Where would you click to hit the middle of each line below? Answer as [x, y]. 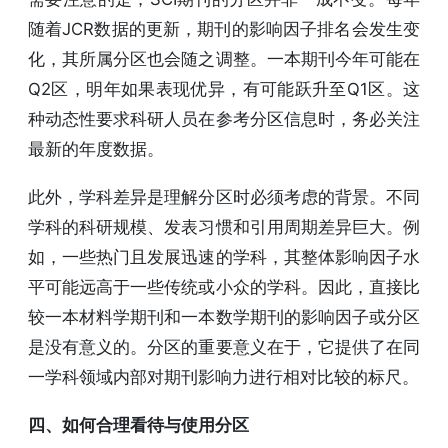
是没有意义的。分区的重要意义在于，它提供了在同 [224, 346]
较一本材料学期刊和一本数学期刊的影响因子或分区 [224, 316]
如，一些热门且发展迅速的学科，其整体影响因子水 [224, 256]
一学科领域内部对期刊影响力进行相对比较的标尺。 [223, 376]
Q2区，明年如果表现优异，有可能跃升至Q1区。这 [224, 88]
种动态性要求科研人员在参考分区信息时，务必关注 [224, 118]
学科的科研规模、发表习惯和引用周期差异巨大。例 [224, 226]
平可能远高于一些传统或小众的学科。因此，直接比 [224, 286]
